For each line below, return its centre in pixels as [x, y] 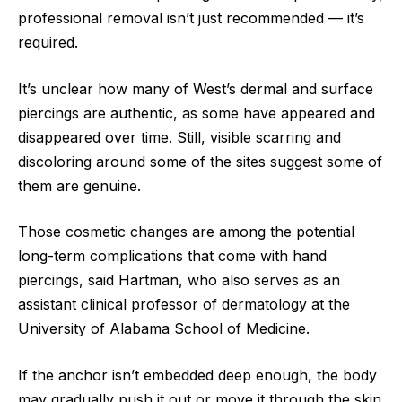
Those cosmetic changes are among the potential [186, 232]
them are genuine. [79, 185]
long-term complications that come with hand [172, 256]
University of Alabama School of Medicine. [164, 329]
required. [48, 43]
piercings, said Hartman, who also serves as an [179, 280]
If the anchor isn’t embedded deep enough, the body [197, 375]
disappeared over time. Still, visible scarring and [179, 137]
